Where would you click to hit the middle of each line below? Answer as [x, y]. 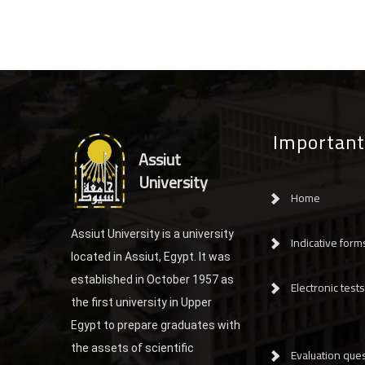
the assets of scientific [132, 347]
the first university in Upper [141, 302]
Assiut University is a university [152, 233]
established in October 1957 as [152, 279]
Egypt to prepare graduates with [156, 325]
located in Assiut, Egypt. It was [151, 256]
